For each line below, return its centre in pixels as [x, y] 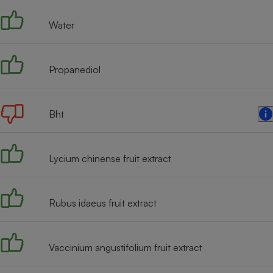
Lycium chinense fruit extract [110, 158]
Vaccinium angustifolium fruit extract [126, 247]
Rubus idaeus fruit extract [103, 203]
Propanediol [75, 69]
